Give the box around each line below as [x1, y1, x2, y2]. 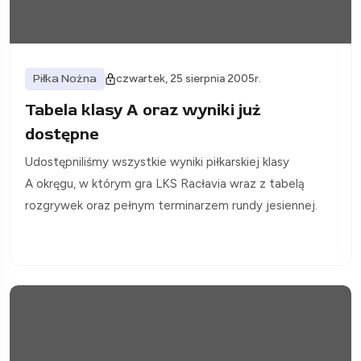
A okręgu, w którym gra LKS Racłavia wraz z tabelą [25, 176, 305, 192]
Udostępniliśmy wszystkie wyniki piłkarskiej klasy [25, 155, 289, 170]
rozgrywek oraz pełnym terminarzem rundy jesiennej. [25, 198, 317, 214]
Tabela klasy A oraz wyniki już [25, 100, 261, 121]
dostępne [25, 124, 99, 145]
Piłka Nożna [33, 72, 97, 86]
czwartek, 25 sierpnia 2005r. [116, 72, 261, 86]
